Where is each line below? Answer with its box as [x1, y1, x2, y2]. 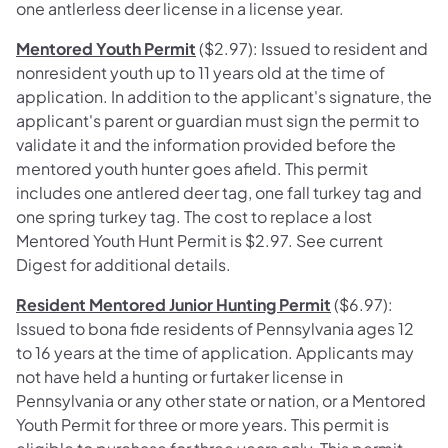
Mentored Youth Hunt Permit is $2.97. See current [16, 229, 383, 251]
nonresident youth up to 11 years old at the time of [16, 61, 385, 83]
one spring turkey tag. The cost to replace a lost [16, 205, 372, 227]
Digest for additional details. [16, 253, 231, 275]
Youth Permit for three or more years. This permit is [16, 413, 389, 435]
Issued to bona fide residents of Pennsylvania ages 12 [16, 317, 414, 339]
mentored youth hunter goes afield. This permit [16, 157, 368, 179]
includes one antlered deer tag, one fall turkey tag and [16, 181, 422, 203]
